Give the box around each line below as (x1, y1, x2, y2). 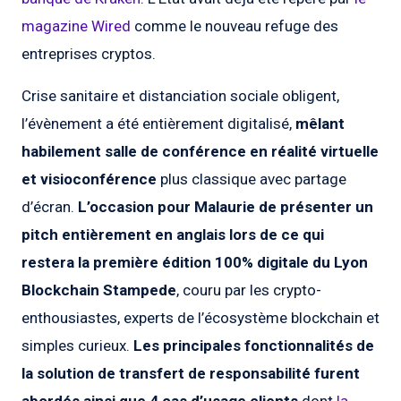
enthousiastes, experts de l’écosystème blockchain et (21, 309, 380, 328)
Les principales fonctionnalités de (133, 337, 374, 355)
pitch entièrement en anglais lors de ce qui (21, 226, 324, 244)
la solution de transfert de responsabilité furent (21, 364, 360, 383)
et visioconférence (21, 170, 157, 189)
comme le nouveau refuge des (131, 17, 338, 36)
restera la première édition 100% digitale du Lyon (21, 253, 368, 272)
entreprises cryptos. (21, 45, 156, 64)
